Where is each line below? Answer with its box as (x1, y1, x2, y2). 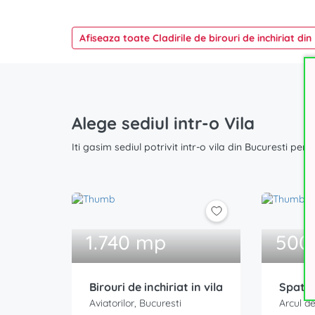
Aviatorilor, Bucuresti (89, 297, 181, 309)
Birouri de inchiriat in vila (89, 280, 223, 294)
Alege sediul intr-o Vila (72, 112, 255, 134)
